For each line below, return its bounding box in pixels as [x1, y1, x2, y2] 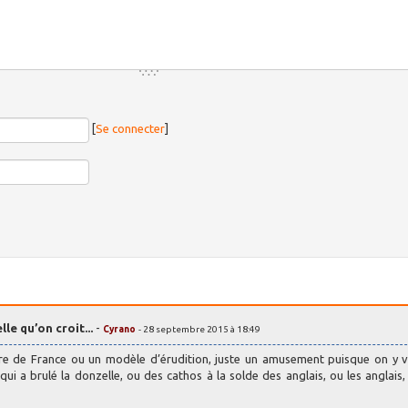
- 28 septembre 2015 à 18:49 [138, 324, 260, 335]
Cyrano [103, 324, 136, 335]
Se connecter [96, 122, 166, 136]
